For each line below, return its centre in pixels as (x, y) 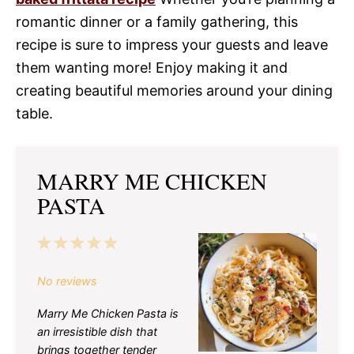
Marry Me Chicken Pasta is (108, 313)
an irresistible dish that (97, 331)
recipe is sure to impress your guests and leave (172, 44)
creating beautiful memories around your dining (174, 90)
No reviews (67, 281)
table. (34, 113)
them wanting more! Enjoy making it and (152, 67)
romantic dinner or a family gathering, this (157, 21)
